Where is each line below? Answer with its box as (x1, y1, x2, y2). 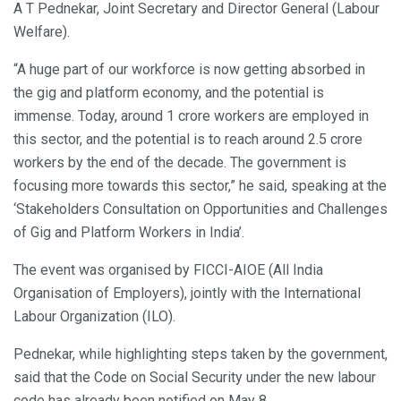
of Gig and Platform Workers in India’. (13, 223, 244, 241)
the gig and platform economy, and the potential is (13, 83, 324, 101)
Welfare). (13, 22, 70, 40)
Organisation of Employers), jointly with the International (13, 284, 361, 302)
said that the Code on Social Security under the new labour (13, 368, 376, 386)
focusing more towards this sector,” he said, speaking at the (13, 176, 387, 194)
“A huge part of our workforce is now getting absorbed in (13, 60, 365, 78)
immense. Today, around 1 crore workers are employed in (13, 107, 369, 124)
